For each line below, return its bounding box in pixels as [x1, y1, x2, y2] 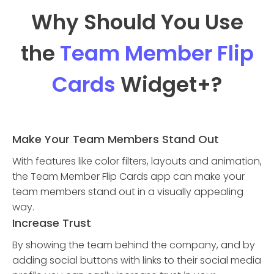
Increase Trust [12, 215, 91, 231]
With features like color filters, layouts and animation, [12, 154, 262, 168]
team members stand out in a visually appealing [12, 185, 243, 199]
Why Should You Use [31, 7, 243, 37]
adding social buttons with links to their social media [12, 253, 261, 267]
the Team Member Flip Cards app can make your [12, 169, 245, 183]
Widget [116, 70, 197, 99]
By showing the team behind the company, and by [12, 238, 255, 252]
